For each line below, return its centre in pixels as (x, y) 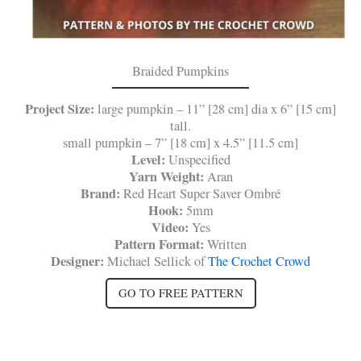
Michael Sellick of (156, 261)
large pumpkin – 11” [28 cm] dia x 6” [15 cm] (217, 108)
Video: (171, 227)
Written (227, 244)
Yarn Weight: (166, 176)
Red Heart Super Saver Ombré (202, 193)
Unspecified (199, 159)
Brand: (102, 193)
